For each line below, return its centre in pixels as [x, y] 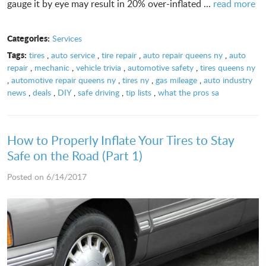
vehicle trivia [99, 68]
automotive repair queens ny [64, 80]
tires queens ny [228, 68]
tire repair [119, 55]
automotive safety [161, 68]
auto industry [228, 80]
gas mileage [176, 80]
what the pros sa [189, 93]
